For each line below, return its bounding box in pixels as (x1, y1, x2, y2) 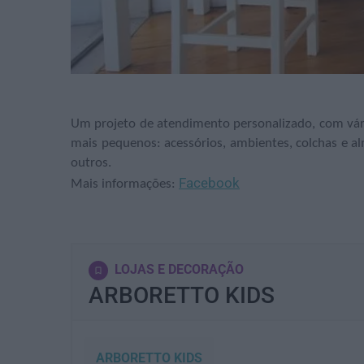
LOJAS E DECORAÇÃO (115, 261, 244, 277)
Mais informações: (71, 176, 179, 191)
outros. (71, 155, 111, 170)
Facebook (179, 174, 240, 191)
